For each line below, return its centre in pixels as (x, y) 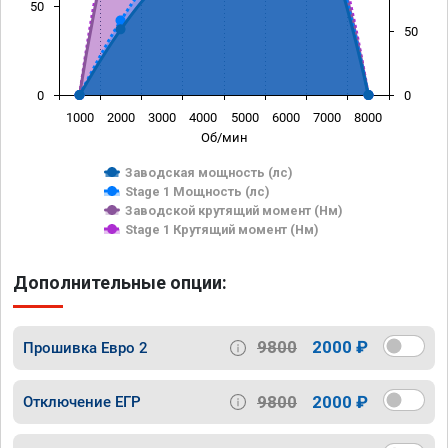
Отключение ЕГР (82, 402)
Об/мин (224, 137)
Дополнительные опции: (120, 282)
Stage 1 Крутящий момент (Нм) (222, 229)
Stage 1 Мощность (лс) (197, 191)
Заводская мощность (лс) (209, 172)
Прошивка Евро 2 (85, 347)
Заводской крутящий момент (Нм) (234, 210)
